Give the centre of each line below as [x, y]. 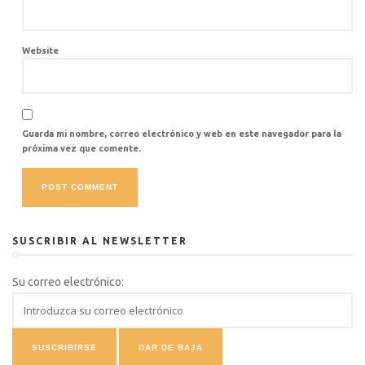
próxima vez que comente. [81, 148]
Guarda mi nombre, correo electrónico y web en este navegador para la [182, 133]
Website [40, 50]
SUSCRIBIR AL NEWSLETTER [100, 240]
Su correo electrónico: [68, 281]
